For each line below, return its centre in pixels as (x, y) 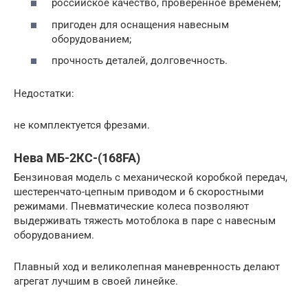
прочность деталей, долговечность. (140, 60)
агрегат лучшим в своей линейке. (96, 281)
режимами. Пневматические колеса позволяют (131, 206)
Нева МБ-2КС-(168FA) (77, 158)
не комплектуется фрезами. (82, 125)
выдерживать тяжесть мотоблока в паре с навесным (145, 221)
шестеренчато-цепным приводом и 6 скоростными (139, 192)
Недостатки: (44, 93)
